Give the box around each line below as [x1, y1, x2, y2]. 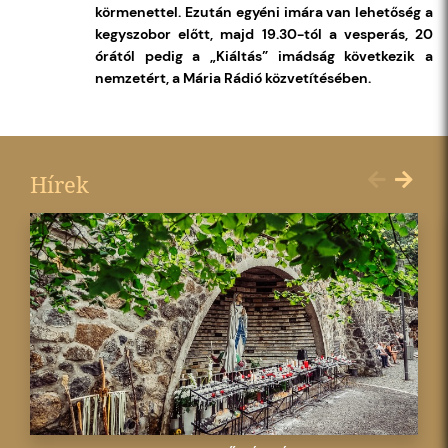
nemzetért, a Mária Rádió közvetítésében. [95, 69, 371, 88]
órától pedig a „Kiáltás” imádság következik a [95, 47, 433, 66]
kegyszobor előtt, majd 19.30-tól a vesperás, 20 [95, 25, 433, 44]
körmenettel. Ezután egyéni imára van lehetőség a [95, 3, 433, 22]
